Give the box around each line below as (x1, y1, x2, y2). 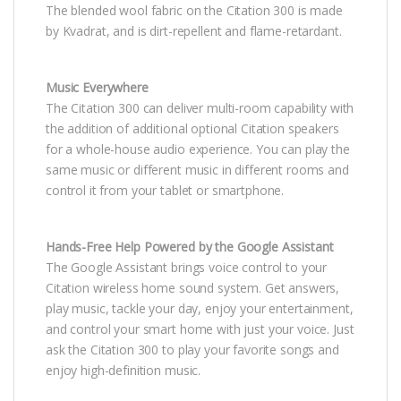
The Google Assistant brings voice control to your (46, 258, 328, 276)
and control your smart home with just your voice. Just (46, 320, 354, 337)
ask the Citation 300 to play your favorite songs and (46, 340, 339, 358)
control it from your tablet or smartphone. (46, 181, 285, 199)
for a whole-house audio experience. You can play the (46, 140, 350, 158)
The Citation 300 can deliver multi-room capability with (46, 98, 354, 116)
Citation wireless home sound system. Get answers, (46, 278, 340, 296)
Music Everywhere (46, 78, 149, 96)
